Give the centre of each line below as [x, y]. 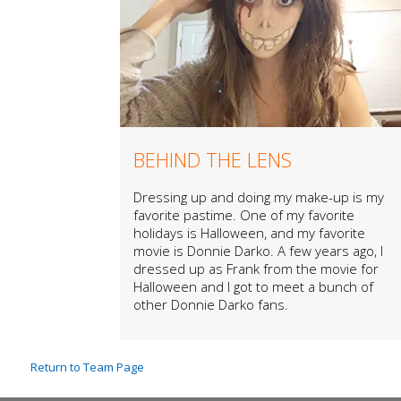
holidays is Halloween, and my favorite [250, 232]
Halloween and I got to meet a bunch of [254, 286]
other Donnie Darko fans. [211, 304]
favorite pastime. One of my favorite [244, 214]
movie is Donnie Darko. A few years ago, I [259, 250]
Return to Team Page [87, 367]
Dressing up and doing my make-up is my [259, 196]
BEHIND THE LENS [213, 159]
